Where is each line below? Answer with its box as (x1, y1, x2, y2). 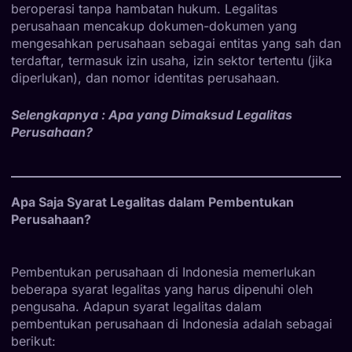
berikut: (11, 332, 56, 349)
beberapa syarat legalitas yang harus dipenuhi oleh (11, 280, 313, 297)
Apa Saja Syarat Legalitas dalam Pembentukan (11, 193, 294, 210)
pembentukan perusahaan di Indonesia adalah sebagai (11, 315, 332, 332)
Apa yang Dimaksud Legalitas (108, 106, 292, 123)
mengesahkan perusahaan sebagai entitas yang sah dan (11, 35, 341, 51)
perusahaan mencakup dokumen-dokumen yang (11, 17, 297, 34)
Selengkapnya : (11, 106, 108, 123)
